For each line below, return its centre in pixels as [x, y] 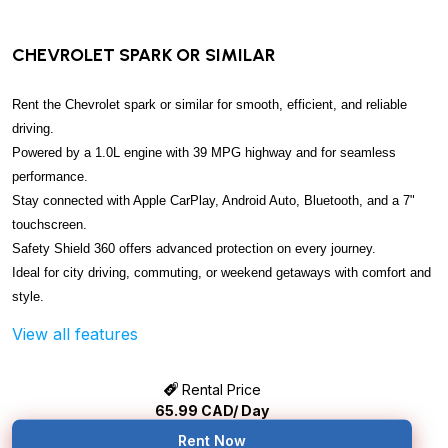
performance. [50, 177]
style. [28, 297]
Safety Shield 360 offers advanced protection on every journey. [194, 249]
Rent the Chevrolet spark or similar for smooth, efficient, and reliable [209, 105]
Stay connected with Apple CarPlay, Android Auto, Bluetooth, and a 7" [213, 201]
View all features [75, 334]
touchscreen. [49, 225]
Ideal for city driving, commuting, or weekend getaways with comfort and [221, 273]
